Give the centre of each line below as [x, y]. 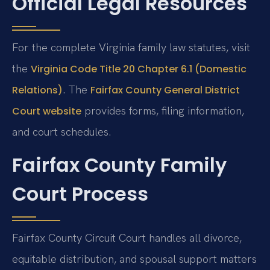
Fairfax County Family [119, 165]
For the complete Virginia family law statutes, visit [131, 47]
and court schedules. [61, 131]
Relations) [37, 90]
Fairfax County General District [165, 90]
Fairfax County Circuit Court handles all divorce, [127, 238]
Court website [47, 111]
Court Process [80, 194]
